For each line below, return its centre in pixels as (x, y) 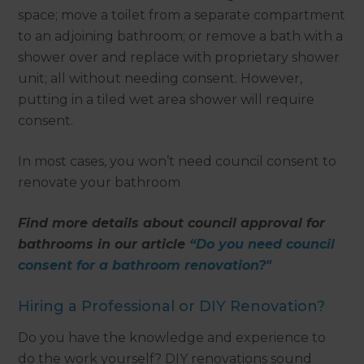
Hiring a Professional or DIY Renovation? (172, 307)
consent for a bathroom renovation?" (145, 266)
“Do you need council (262, 245)
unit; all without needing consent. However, (160, 79)
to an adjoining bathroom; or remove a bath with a (181, 37)
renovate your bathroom (100, 183)
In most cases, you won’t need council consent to (178, 162)
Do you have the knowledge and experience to (172, 338)
